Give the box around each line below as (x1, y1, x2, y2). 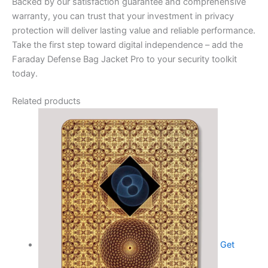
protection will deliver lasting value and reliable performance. (12, 25, 255, 36)
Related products (12, 96, 81, 107)
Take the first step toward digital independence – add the (12, 39, 243, 51)
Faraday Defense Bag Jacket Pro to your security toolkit (12, 54, 237, 65)
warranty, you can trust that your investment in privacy (12, 11, 234, 22)
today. (12, 68, 38, 80)
